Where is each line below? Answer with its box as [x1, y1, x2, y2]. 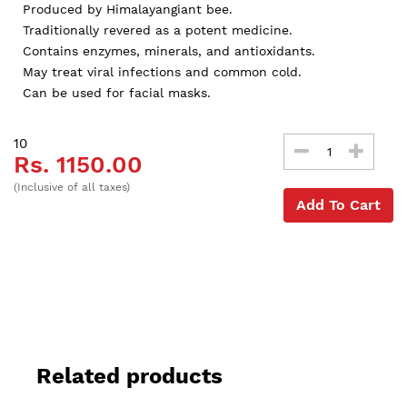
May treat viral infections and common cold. [23, 65, 302, 80]
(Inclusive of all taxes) [14, 181, 130, 194]
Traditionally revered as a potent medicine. [23, 23, 293, 38]
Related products [36, 363, 223, 390]
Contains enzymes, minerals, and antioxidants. [23, 44, 315, 59]
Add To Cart [296, 196, 381, 214]
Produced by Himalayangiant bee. [23, 2, 233, 17]
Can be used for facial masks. [23, 85, 211, 101]
